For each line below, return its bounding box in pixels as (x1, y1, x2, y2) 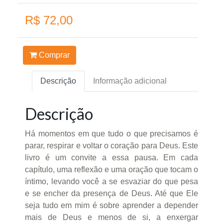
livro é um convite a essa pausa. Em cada (25, 153, 198, 162)
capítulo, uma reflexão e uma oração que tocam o (25, 165, 198, 174)
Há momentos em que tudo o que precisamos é (25, 129, 198, 138)
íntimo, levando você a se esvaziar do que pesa (25, 177, 198, 186)
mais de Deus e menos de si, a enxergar (25, 213, 198, 222)
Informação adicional (93, 76, 167, 85)
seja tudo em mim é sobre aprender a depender (25, 201, 198, 210)
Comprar (36, 51, 70, 60)
